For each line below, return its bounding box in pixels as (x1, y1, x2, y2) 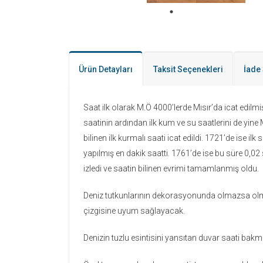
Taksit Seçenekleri (153, 65, 223, 74)
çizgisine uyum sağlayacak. (83, 206, 185, 215)
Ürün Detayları (79, 65, 133, 74)
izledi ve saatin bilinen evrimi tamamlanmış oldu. (83, 164, 259, 173)
